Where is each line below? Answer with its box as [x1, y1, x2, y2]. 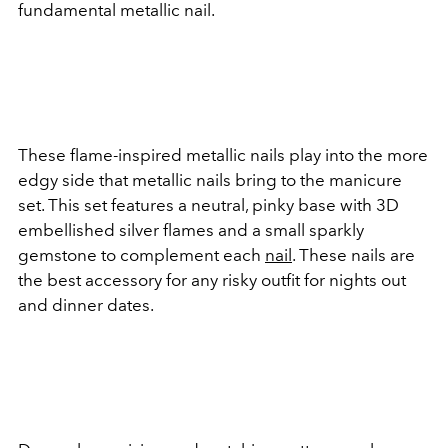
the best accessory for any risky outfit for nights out [18, 270, 406, 290]
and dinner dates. [18, 295, 157, 315]
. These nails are [292, 245, 415, 265]
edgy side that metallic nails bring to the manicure [18, 170, 402, 190]
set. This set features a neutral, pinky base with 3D [18, 195, 399, 215]
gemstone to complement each [18, 245, 265, 265]
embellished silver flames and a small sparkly [18, 220, 364, 240]
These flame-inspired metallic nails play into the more [18, 145, 428, 165]
